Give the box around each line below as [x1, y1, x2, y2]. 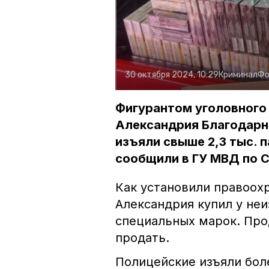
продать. [115, 231, 169, 246]
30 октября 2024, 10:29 [125, 70, 219, 80]
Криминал [219, 70, 258, 80]
